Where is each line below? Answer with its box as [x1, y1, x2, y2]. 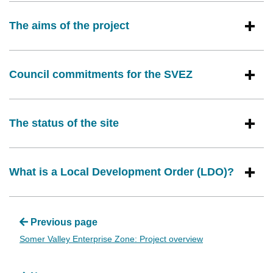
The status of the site [9, 117, 119, 130]
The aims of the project [9, 19, 129, 32]
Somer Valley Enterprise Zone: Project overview [19, 234, 203, 244]
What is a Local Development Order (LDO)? [9, 166, 234, 179]
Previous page [30, 217, 97, 228]
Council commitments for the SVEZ [9, 68, 193, 81]
